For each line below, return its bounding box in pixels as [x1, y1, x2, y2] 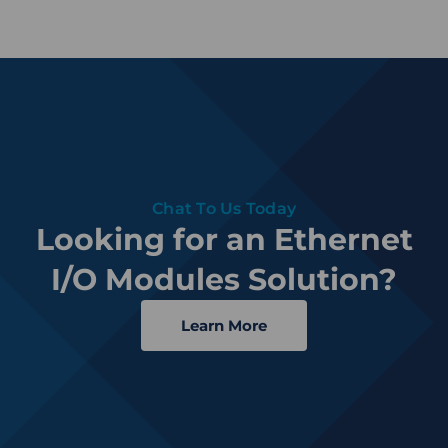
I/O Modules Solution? [51, 261, 397, 299]
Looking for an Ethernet [35, 221, 413, 259]
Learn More [181, 316, 267, 336]
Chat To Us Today [152, 199, 296, 219]
